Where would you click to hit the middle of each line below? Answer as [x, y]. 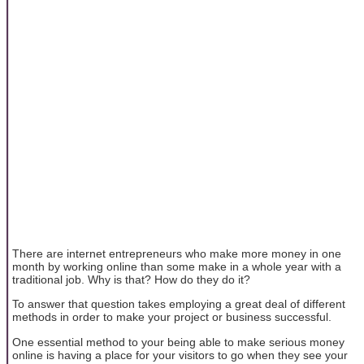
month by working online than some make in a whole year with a [177, 266]
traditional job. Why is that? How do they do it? [131, 279]
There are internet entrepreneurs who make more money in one [177, 253]
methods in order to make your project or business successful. [172, 317]
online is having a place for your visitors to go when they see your [180, 355]
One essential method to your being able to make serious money [178, 342]
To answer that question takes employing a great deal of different [179, 304]
